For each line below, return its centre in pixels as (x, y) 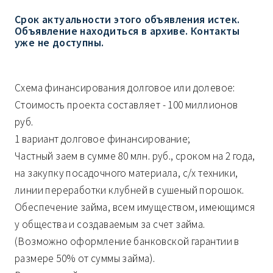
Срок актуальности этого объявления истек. (127, 20)
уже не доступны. (59, 43)
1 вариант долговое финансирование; (103, 139)
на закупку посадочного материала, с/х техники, (126, 173)
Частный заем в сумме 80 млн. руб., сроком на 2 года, (135, 156)
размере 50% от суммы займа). (85, 259)
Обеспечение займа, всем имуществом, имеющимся (135, 207)
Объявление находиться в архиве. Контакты (127, 31)
